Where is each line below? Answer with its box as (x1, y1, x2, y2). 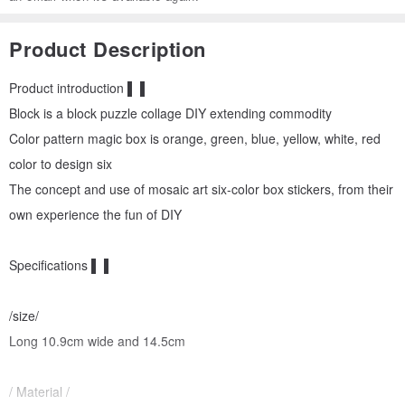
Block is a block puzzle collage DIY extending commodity (9, 104, 332, 123)
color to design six (9, 155, 112, 174)
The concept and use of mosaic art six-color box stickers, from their (9, 180, 393, 199)
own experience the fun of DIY (9, 205, 182, 224)
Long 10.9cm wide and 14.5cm (9, 332, 185, 351)
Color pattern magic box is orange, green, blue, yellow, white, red (9, 129, 381, 148)
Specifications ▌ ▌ (9, 256, 113, 275)
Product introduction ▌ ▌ (9, 79, 149, 98)
